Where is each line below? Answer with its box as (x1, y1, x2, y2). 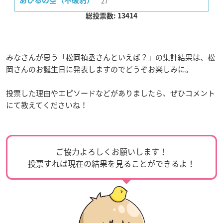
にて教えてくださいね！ (6, 99, 88, 111)
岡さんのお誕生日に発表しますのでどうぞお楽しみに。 (6, 63, 193, 75)
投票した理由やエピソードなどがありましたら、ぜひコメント (6, 87, 215, 99)
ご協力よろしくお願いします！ (56, 145, 167, 157)
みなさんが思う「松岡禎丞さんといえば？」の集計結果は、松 (6, 51, 215, 63)
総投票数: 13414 (86, 12, 137, 19)
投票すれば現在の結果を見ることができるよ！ (28, 157, 195, 169)
